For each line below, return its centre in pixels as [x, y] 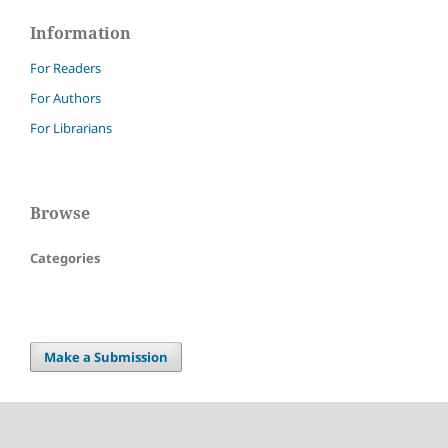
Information [80, 32]
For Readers [65, 67]
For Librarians [71, 127]
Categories [65, 257]
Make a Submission [106, 356]
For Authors [65, 97]
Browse [60, 212]
